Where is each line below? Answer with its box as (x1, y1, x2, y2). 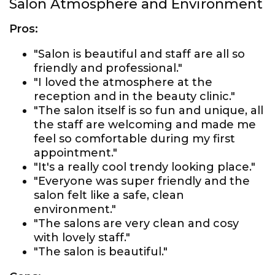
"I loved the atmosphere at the (34, 76, 212, 89)
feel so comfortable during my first (34, 132, 235, 145)
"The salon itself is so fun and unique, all (34, 104, 263, 117)
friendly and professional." (34, 61, 182, 75)
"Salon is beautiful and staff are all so (34, 47, 245, 61)
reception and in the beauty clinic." (34, 90, 235, 103)
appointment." (34, 146, 117, 160)
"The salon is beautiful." (34, 245, 168, 258)
